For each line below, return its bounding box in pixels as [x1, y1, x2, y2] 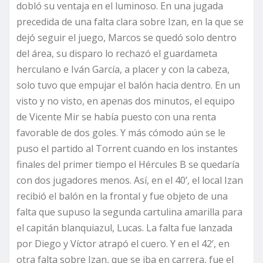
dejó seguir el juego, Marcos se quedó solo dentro [16, 31, 237, 44]
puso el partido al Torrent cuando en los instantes [16, 141, 238, 155]
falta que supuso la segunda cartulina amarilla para [16, 205, 242, 218]
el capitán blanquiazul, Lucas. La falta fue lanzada [16, 221, 232, 234]
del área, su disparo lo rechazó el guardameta [16, 46, 217, 60]
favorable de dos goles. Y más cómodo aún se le [16, 126, 225, 139]
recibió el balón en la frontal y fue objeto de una [16, 189, 228, 203]
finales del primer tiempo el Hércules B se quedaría [16, 157, 240, 171]
